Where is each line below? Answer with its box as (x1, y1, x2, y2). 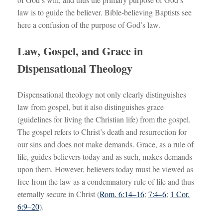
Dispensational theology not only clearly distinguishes (17, 89, 186, 100)
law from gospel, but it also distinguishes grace (17, 102, 164, 112)
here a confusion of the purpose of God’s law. (17, 19, 160, 30)
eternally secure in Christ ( (17, 189, 100, 200)
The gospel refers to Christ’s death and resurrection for (17, 126, 187, 137)
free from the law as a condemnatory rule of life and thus (17, 176, 194, 187)
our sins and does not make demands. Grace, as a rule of (17, 139, 194, 150)
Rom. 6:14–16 (100, 189, 144, 200)
